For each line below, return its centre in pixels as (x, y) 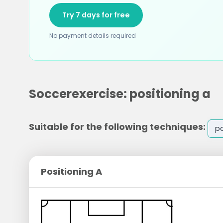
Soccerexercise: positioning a (119, 94)
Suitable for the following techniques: (117, 126)
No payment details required (92, 36)
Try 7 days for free (96, 15)
